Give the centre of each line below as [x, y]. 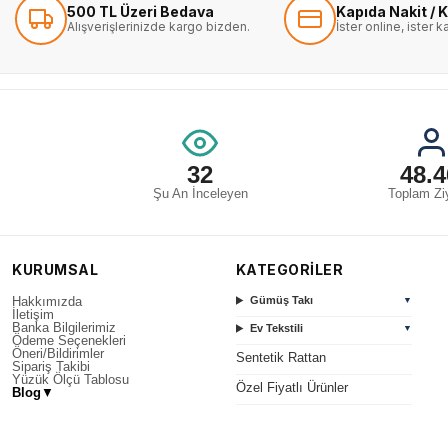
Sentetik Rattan [280, 357]
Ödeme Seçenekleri [69, 340]
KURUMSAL [55, 269]
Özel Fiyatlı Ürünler [291, 387]
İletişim [33, 314]
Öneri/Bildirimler [58, 353]
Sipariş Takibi [51, 366]
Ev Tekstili [276, 328]
